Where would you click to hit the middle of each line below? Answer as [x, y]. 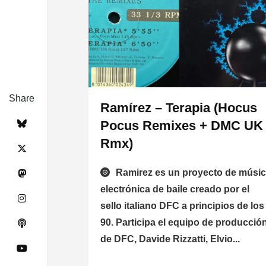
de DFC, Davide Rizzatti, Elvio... [170, 239]
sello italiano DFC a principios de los [183, 206]
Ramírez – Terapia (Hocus [179, 108]
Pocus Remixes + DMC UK [182, 126]
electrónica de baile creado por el [175, 189]
